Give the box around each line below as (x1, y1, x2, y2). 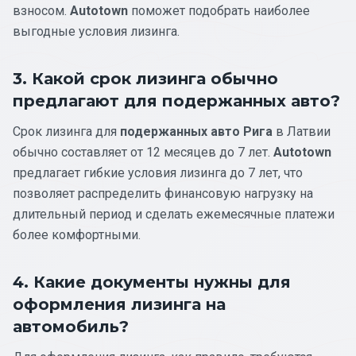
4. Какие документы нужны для (13, 272, 291, 292)
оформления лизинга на (13, 294, 226, 314)
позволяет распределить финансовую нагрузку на (13, 185, 313, 201)
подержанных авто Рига (120, 123, 273, 139)
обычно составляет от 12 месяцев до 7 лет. (13, 144, 273, 160)
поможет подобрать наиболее (128, 2, 310, 18)
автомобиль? (13, 316, 129, 336)
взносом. (13, 2, 70, 18)
